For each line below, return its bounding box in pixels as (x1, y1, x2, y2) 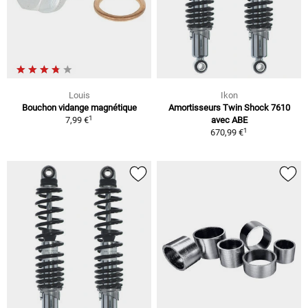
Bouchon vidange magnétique (21, 102, 137, 113)
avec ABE (210, 115, 247, 126)
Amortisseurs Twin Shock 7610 (168, 102, 290, 113)
